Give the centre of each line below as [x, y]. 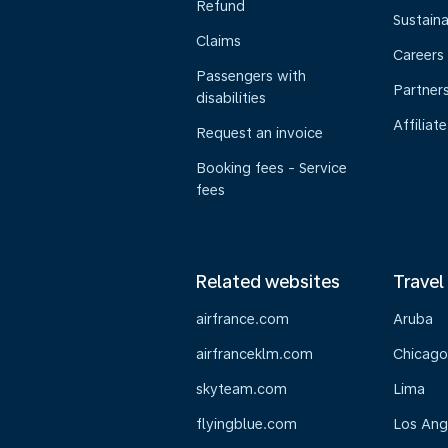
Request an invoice [259, 133]
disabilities [231, 98]
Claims [218, 41]
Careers [418, 55]
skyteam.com [241, 389]
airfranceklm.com [254, 354]
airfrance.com [242, 319]
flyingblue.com [246, 424]
